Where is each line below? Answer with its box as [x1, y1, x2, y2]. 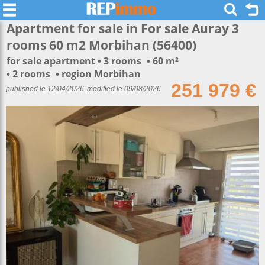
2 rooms [12, 67, 53, 80]
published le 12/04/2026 [6, 85, 84, 93]
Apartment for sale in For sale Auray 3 [7, 20, 239, 37]
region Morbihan [62, 67, 141, 80]
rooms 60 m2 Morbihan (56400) [7, 37, 196, 53]
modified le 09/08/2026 [87, 85, 161, 93]
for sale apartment [7, 54, 98, 67]
